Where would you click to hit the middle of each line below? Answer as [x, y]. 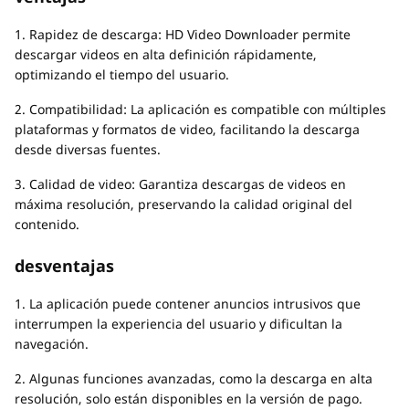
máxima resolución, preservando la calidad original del [184, 204]
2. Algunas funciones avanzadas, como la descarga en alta [194, 378]
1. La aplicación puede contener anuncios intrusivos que [188, 304]
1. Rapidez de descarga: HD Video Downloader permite [183, 34]
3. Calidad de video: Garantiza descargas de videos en [180, 184]
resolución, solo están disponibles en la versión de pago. [189, 399]
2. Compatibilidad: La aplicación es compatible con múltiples [200, 109]
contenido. [47, 224]
